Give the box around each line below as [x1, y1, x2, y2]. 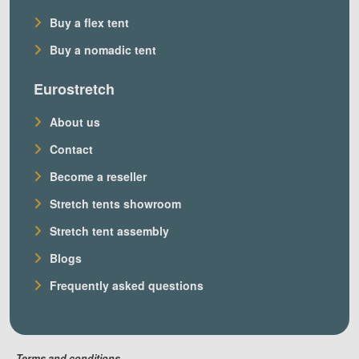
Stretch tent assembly [50, 223, 169, 239]
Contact [50, 141, 93, 157]
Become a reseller [50, 168, 147, 184]
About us [50, 114, 100, 130]
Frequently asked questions [50, 277, 204, 293]
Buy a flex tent [50, 14, 129, 30]
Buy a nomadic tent [50, 42, 156, 58]
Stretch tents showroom [50, 196, 181, 212]
